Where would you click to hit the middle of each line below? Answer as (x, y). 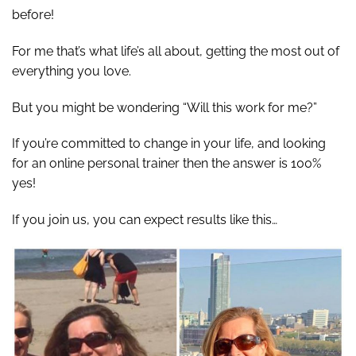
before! (33, 15)
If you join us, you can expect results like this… (145, 220)
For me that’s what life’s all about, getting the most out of (176, 51)
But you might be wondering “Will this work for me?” (164, 107)
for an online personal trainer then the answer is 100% (166, 164)
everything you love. (72, 71)
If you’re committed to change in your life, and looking (169, 144)
